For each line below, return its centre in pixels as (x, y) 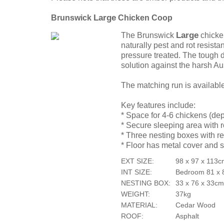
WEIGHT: (135, 194)
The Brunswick (148, 35)
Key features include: (158, 105)
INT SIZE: (136, 172)
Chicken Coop (144, 18)
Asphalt (187, 216)
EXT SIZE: (137, 161)
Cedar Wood (195, 205)
